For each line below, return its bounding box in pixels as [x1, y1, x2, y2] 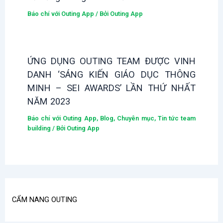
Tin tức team [157, 114, 196, 122]
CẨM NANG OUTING [12, 195, 78, 204]
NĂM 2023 [27, 96, 70, 107]
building [27, 124, 51, 132]
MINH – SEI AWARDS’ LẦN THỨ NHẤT [27, 82, 196, 93]
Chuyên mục [117, 114, 154, 122]
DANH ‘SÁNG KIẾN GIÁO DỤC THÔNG [27, 69, 196, 80]
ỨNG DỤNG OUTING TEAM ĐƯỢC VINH [27, 55, 196, 66]
